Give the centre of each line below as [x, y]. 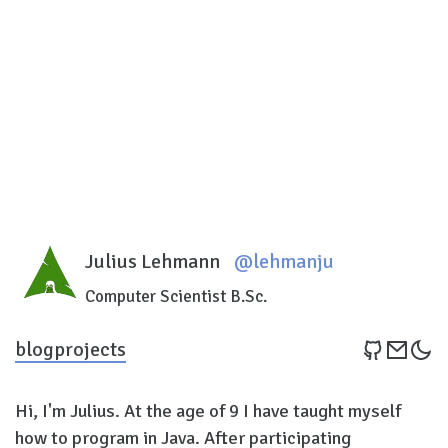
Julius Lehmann [152, 261]
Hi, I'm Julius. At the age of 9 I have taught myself [208, 411]
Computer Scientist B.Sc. [176, 296]
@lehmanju [284, 261]
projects [90, 349]
